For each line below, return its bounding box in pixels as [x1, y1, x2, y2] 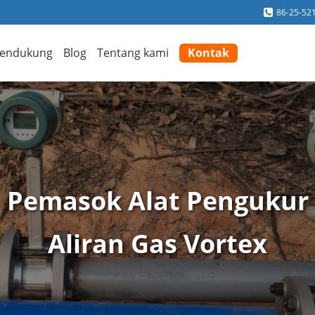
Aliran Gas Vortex [48, 226, 267, 262]
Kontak [188, 44, 230, 60]
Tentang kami [97, 44, 169, 60]
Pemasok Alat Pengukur [6, 184, 309, 219]
